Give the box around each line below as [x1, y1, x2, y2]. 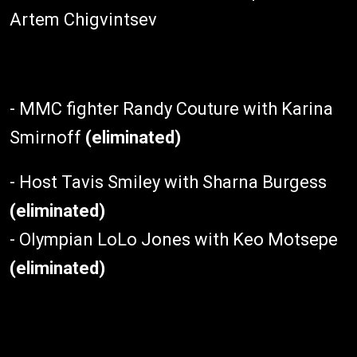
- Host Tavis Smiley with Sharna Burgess [10, 171, 327, 192]
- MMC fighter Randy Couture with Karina [10, 98, 333, 119]
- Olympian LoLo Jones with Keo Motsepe [10, 229, 338, 249]
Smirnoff [10, 127, 85, 147]
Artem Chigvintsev [10, 9, 157, 29]
